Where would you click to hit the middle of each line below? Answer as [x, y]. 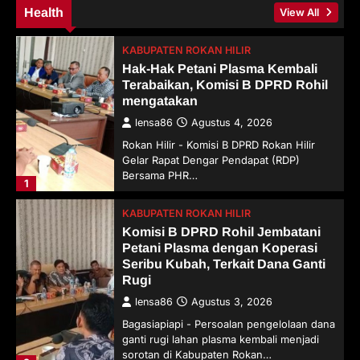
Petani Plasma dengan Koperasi [220, 247]
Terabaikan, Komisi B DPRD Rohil [225, 84]
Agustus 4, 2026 [232, 122]
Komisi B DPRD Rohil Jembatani [222, 231]
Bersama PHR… [160, 175]
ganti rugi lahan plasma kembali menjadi [221, 339]
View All [301, 12]
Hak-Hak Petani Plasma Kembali [220, 68]
